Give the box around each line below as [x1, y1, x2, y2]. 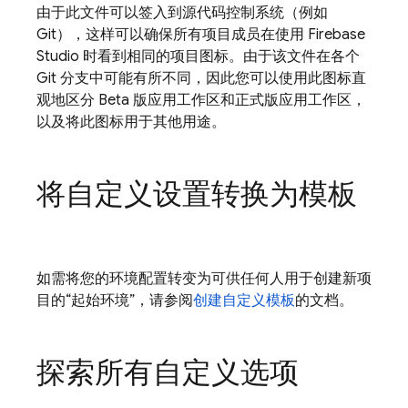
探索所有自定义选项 [36, 354, 299, 391]
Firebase [308, 25, 365, 44]
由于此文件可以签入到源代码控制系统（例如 [36, 4, 328, 22]
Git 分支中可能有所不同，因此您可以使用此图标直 [36, 69, 366, 87]
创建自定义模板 [193, 291, 295, 310]
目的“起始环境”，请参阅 [36, 291, 193, 310]
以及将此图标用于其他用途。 [36, 113, 226, 131]
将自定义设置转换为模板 [36, 176, 357, 212]
